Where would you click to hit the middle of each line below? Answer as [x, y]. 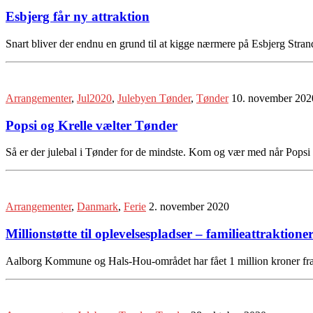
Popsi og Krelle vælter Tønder [92, 125]
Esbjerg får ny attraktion [78, 17]
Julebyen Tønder [154, 98]
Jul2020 [94, 98]
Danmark [97, 207]
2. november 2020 [189, 207]
